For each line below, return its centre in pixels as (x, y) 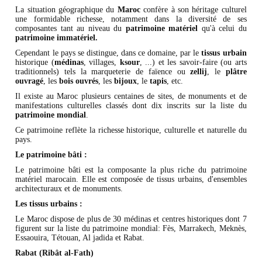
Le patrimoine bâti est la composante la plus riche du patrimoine (131, 170)
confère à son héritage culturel (193, 10)
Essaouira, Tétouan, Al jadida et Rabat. (80, 238)
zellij (199, 72)
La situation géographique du (66, 10)
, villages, (101, 63)
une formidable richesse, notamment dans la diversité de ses (131, 19)
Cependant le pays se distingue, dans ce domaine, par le (108, 53)
